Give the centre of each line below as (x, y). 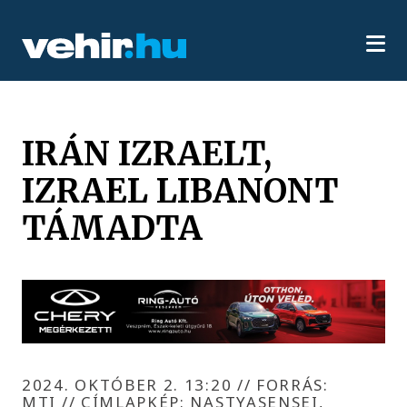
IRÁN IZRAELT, (147, 153)
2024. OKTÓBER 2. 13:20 (129, 384)
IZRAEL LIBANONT (181, 190)
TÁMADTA (113, 228)
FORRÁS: (290, 384)
